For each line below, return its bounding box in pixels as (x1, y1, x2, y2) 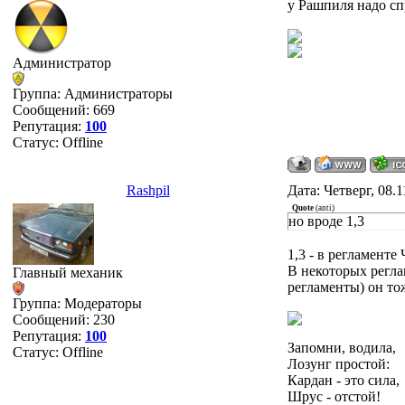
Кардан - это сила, (287, 372, 400, 388)
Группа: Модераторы (13, 296, 142, 311)
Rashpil (126, 183, 170, 198)
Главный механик (13, 265, 123, 280)
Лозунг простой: (287, 356, 390, 372)
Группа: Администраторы (13, 86, 173, 101)
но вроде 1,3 (288, 213, 364, 229)
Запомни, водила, (287, 340, 396, 355)
